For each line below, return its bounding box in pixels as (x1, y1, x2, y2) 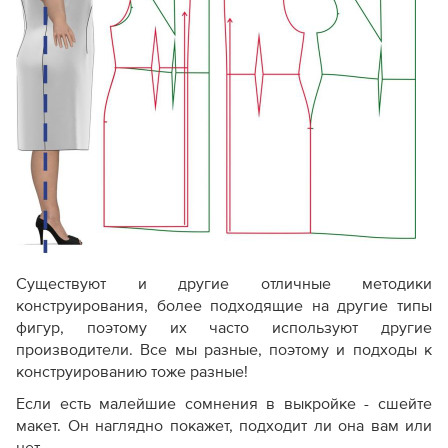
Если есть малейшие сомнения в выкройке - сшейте (16, 396, 432, 412)
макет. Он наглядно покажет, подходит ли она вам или (16, 418, 432, 434)
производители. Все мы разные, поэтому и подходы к (16, 342, 432, 358)
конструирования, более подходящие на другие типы (16, 298, 432, 314)
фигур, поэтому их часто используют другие (16, 320, 432, 336)
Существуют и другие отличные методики (16, 276, 432, 292)
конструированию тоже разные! (16, 364, 248, 380)
